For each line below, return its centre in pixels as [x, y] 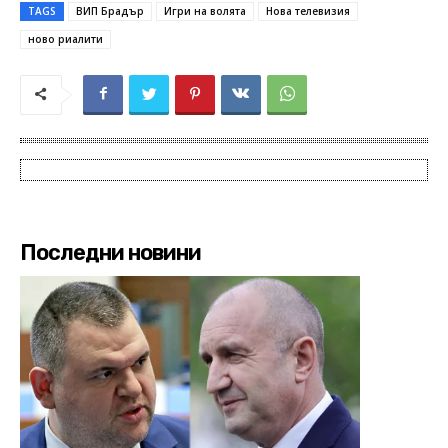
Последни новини [110, 253]
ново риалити [65, 39]
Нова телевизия [308, 11]
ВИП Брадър [110, 11]
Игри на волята [205, 11]
